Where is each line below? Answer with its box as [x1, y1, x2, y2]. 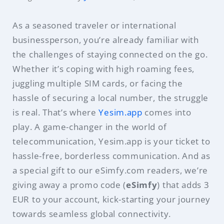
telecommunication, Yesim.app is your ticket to [12, 135, 210, 147]
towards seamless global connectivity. [12, 207, 171, 219]
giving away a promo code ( [12, 178, 126, 190]
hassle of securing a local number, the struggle [12, 91, 208, 103]
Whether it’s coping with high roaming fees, [12, 62, 195, 74]
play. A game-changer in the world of [12, 120, 167, 132]
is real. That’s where [12, 106, 99, 118]
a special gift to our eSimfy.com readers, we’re [12, 164, 208, 176]
